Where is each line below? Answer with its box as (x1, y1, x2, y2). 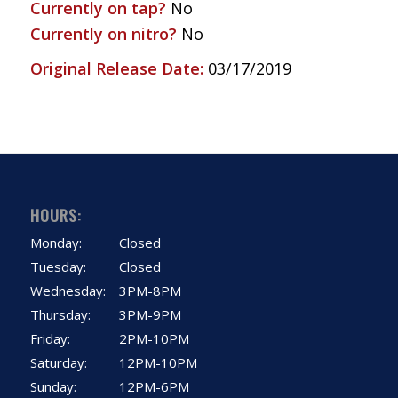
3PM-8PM (118, 281, 181, 299)
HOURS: (29, 203, 81, 227)
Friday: (29, 329, 70, 347)
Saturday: (29, 353, 87, 371)
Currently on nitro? (29, 22, 181, 44)
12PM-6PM (118, 377, 189, 395)
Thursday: (29, 305, 91, 323)
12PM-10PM (118, 353, 197, 371)
